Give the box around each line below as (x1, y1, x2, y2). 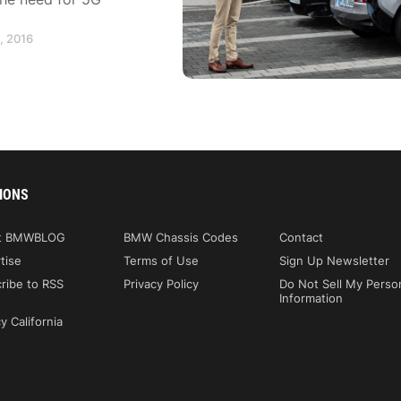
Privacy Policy (124, 276, 200, 291)
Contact (279, 229, 324, 244)
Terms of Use (124, 252, 200, 268)
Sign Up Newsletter (279, 252, 390, 268)
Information (279, 290, 344, 305)
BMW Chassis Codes (124, 229, 239, 244)
